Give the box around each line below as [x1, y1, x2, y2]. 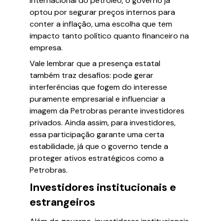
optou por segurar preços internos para [30, 7, 175, 17]
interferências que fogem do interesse [30, 82, 167, 92]
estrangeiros [30, 195, 95, 209]
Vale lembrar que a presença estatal [30, 58, 160, 69]
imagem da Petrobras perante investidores [30, 106, 184, 116]
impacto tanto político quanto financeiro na [30, 31, 189, 41]
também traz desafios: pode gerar [30, 70, 153, 80]
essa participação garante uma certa [30, 129, 164, 140]
